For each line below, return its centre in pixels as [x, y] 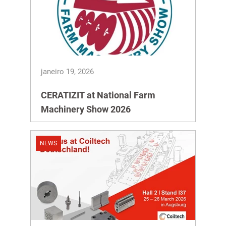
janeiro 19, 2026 [67, 72]
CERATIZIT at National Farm [98, 95]
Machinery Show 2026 [86, 109]
